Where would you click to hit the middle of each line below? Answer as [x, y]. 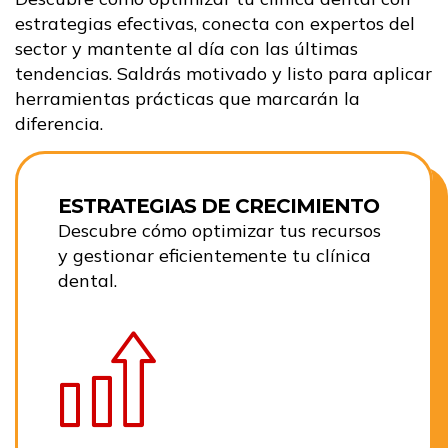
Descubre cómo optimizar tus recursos [219, 231]
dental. [87, 281]
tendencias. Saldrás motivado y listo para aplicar [223, 74]
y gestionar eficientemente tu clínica [214, 256]
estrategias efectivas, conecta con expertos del [215, 24]
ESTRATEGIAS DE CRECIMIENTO [218, 206]
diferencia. [59, 124]
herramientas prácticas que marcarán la [187, 99]
